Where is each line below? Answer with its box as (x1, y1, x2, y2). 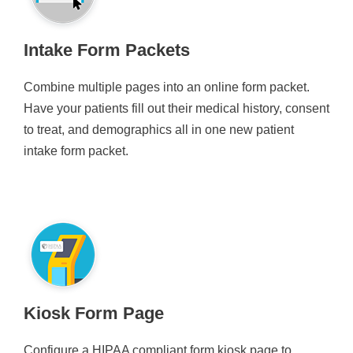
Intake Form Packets (24, 39, 190, 60)
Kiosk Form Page (24, 303, 164, 323)
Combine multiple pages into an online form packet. (24, 80, 310, 94)
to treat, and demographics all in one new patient (24, 122, 294, 136)
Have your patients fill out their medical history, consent (24, 101, 329, 115)
